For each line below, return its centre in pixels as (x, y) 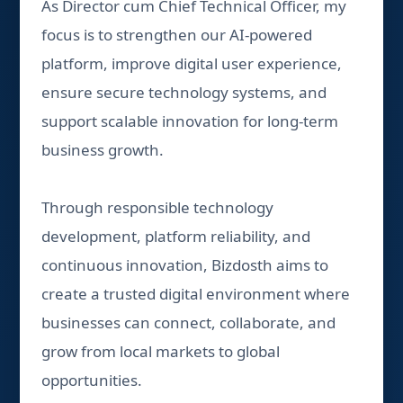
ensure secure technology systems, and (184, 92)
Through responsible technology (158, 207)
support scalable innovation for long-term (190, 121)
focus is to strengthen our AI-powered (177, 35)
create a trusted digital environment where (196, 294)
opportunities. (92, 380)
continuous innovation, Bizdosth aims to (185, 265)
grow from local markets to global (161, 351)
